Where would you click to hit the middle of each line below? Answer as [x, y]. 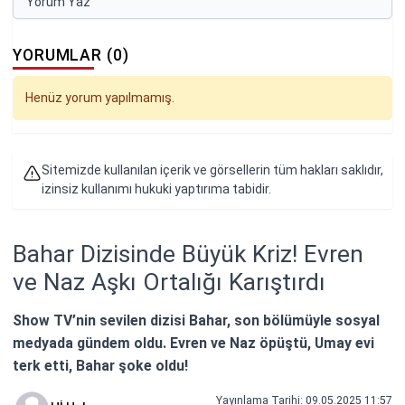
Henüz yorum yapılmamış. [100, 97]
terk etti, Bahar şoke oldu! [100, 365]
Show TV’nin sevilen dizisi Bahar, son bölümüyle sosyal [196, 320]
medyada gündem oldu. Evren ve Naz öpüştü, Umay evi [193, 343]
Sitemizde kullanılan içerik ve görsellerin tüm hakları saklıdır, [212, 170]
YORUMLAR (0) [71, 55]
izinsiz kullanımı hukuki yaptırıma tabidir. [156, 189]
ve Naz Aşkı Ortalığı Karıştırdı [169, 282]
